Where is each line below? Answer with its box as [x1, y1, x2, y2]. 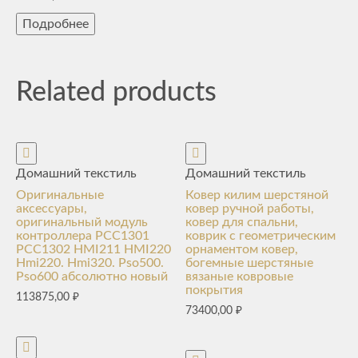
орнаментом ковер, [185, 243, 299, 256]
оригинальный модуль [16, 216, 148, 229]
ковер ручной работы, [185, 202, 315, 215]
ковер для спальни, [185, 216, 299, 229]
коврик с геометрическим [185, 229, 336, 242]
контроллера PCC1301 [16, 229, 149, 242]
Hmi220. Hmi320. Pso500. [16, 257, 164, 269]
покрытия [185, 284, 244, 296]
